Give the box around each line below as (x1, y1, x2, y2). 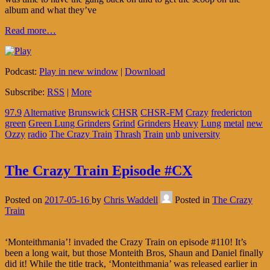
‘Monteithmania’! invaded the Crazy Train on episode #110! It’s (5, 236, 246, 247)
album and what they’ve (5, 4, 96, 15)
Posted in (175, 194, 212, 205)
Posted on (5, 194, 45, 205)
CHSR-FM (140, 107, 183, 118)
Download (125, 66, 165, 77)
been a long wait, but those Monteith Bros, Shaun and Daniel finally (5, 247, 263, 258)
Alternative (24, 107, 66, 118)
